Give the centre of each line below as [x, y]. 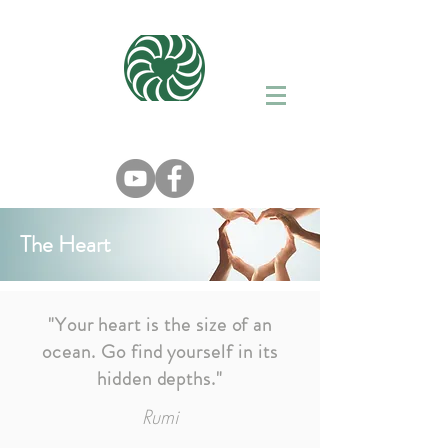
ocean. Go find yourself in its [160, 351]
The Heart [65, 244]
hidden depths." [160, 378]
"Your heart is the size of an [160, 324]
